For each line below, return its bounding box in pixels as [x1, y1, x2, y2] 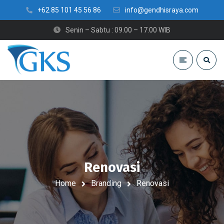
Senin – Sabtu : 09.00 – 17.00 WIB [65, 26, 170, 34]
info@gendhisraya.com [124, 6, 198, 14]
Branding [91, 178, 121, 188]
